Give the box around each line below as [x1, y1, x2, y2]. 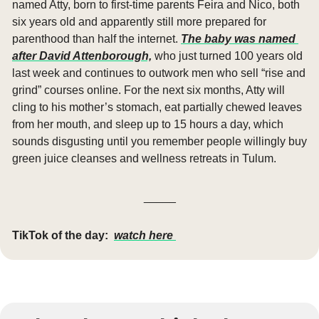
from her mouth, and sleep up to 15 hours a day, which [12, 117, 283, 130]
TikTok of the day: [12, 229, 108, 241]
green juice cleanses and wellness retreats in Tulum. [12, 152, 276, 164]
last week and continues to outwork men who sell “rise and [12, 66, 305, 79]
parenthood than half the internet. [12, 32, 181, 45]
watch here [114, 229, 176, 241]
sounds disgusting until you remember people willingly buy [12, 135, 307, 147]
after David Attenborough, [12, 49, 152, 62]
